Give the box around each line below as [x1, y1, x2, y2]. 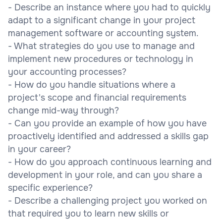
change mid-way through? [8, 105, 119, 116]
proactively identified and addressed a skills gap [8, 130, 209, 142]
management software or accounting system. [8, 27, 199, 39]
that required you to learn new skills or [8, 208, 169, 219]
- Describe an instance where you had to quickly [8, 1, 211, 13]
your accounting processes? [8, 66, 126, 77]
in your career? [8, 143, 71, 155]
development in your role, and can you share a [8, 169, 202, 180]
